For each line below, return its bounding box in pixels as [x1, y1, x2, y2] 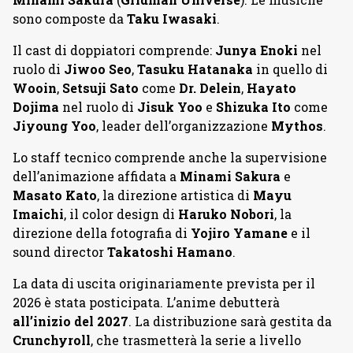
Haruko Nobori [178, 206, 274, 222]
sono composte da [13, 10, 127, 27]
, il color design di [64, 206, 178, 222]
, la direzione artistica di [97, 187, 253, 203]
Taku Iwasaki [127, 10, 217, 27]
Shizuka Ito [216, 98, 291, 115]
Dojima [13, 98, 59, 115]
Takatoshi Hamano [107, 243, 232, 260]
